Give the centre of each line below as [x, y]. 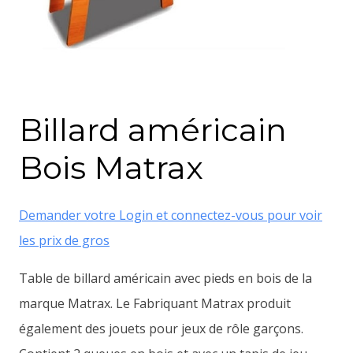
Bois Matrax [111, 167]
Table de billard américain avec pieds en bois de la [165, 278]
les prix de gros [64, 240]
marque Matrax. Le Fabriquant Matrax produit [155, 303]
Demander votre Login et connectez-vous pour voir [171, 215]
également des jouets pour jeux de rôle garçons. [161, 328]
